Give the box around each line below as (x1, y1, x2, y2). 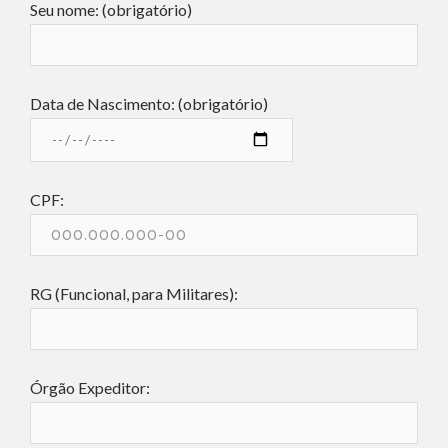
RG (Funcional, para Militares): (30, 284, 238, 303)
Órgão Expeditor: (30, 378, 150, 397)
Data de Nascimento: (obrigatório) (30, 94, 268, 113)
